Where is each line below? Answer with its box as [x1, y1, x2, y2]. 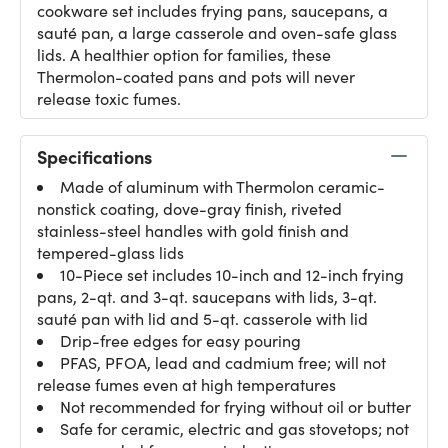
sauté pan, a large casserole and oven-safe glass [37, 22, 397, 43]
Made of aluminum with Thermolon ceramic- [60, 176, 385, 197]
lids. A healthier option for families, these [37, 44, 331, 65]
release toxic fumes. [37, 88, 181, 109]
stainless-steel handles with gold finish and [37, 220, 349, 241]
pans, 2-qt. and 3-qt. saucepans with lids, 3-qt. [37, 286, 377, 307]
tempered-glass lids [37, 242, 184, 263]
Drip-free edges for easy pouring [60, 330, 301, 351]
